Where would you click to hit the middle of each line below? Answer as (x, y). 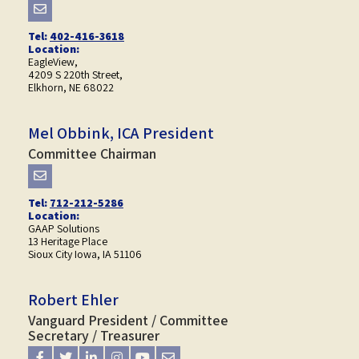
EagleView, (53, 62)
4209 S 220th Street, (75, 75)
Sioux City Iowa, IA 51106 (85, 254)
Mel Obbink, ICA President (121, 133)
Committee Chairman (92, 153)
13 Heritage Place (68, 241)
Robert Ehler (73, 300)
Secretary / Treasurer (94, 335)
